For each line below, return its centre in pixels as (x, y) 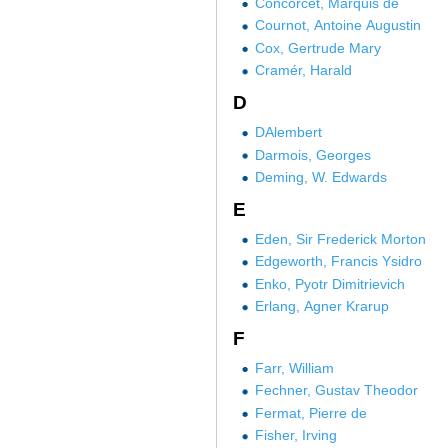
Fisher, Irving (295, 435)
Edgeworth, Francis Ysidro (338, 261)
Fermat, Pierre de (310, 412)
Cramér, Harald (303, 70)
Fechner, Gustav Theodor (336, 390)
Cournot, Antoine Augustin (337, 25)
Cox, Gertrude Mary (317, 47)
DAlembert (288, 132)
